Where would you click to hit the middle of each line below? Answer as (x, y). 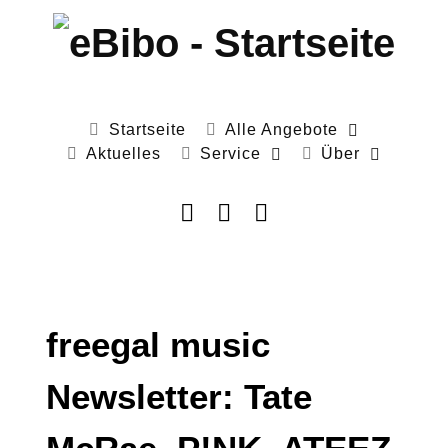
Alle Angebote (281, 130)
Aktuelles (123, 154)
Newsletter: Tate (179, 397)
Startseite (147, 130)
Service (231, 154)
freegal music (158, 345)
